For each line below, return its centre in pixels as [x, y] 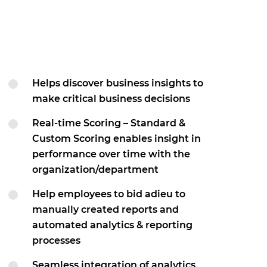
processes [56, 240]
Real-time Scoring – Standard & [109, 123]
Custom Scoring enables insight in [117, 139]
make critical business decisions [111, 99]
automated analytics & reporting [112, 225]
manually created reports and [105, 209]
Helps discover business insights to [118, 83]
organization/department [95, 170]
